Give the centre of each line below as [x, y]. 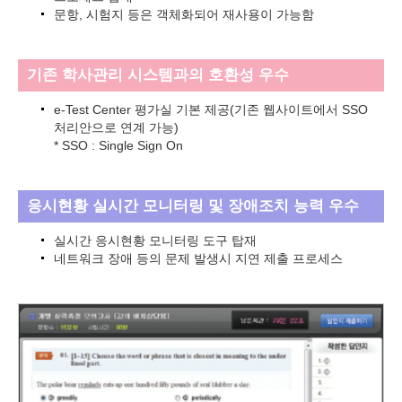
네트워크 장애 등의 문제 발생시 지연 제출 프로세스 [198, 259]
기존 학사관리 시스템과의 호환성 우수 [158, 75]
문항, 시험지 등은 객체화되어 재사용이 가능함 [184, 15]
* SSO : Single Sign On [118, 146]
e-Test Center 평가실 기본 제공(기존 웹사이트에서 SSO [211, 110]
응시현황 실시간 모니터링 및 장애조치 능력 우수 [193, 206]
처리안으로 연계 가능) [116, 128]
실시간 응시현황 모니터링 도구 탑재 [155, 241]
